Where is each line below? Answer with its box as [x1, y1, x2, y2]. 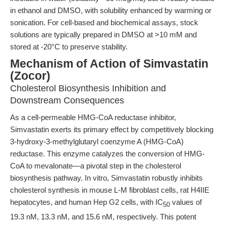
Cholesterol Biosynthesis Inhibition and [10, 83, 166, 93]
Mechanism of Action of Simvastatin [10, 58, 208, 70]
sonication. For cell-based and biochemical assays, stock [10, 18, 198, 27]
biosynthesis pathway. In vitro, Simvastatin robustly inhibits [10, 174, 203, 182]
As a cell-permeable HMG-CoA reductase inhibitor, [10, 113, 176, 122]
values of [170, 198, 202, 206]
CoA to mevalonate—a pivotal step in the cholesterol [10, 161, 181, 170]
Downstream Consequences [10, 95, 124, 105]
